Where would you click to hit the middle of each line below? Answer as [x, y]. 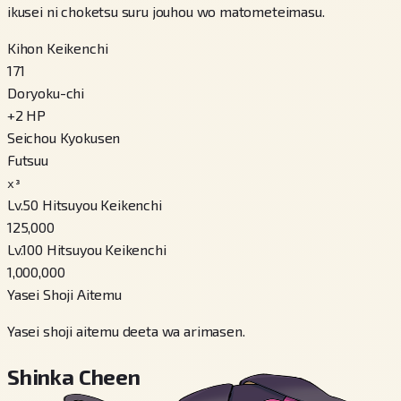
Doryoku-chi [46, 93]
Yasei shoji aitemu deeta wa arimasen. [126, 331]
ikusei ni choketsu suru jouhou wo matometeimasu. [166, 12]
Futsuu [28, 160]
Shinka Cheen [74, 377]
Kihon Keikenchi [58, 48]
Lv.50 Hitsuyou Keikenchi [85, 205]
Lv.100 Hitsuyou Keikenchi [87, 250]
